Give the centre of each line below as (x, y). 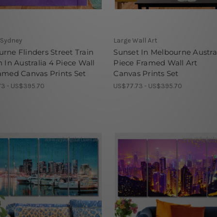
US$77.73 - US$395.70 (148, 86)
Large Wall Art (136, 41)
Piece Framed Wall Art (155, 63)
